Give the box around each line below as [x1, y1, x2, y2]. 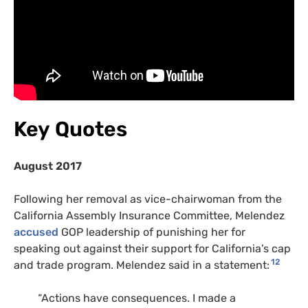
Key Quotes [14, 116, 127, 142]
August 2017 [14, 159, 82, 173]
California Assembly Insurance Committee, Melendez [14, 208, 285, 222]
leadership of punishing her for [83, 225, 245, 239]
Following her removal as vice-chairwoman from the [14, 192, 282, 206]
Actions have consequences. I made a [41, 291, 236, 305]
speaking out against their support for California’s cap [14, 241, 291, 255]
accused [14, 225, 58, 239]
